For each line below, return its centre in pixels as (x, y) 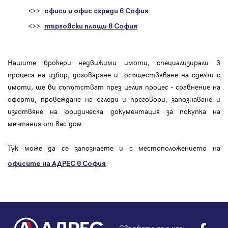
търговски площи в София (91, 26)
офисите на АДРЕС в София (57, 164)
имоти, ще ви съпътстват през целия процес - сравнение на (114, 87)
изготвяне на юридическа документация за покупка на (114, 111)
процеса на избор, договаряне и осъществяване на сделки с (114, 75)
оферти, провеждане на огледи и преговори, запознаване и (114, 99)
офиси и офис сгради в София (96, 11)
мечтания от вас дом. (46, 124)
